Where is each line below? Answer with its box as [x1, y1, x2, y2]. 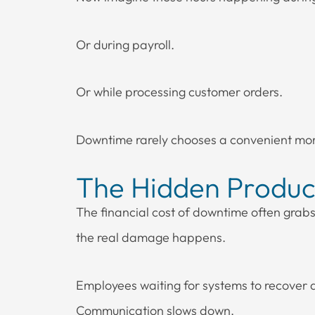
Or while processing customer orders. [76, 84, 283, 101]
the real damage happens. [76, 229, 226, 246]
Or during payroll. [76, 36, 174, 53]
